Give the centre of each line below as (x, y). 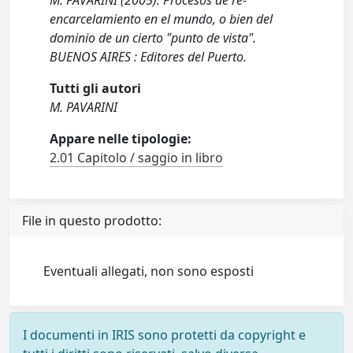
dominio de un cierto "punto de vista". (153, 38)
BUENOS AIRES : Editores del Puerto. (149, 57)
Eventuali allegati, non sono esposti (149, 271)
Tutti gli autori (96, 88)
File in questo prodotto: (92, 221)
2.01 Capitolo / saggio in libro (137, 158)
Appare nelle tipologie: (121, 139)
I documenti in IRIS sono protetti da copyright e (164, 335)
